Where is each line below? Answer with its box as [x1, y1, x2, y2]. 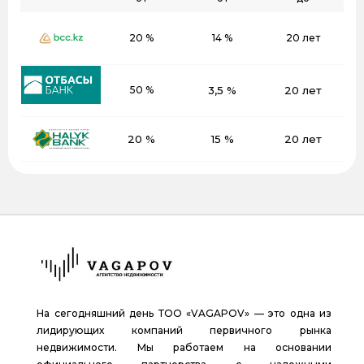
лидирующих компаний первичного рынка [37, 324, 331, 337]
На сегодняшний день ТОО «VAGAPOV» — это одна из [37, 307, 331, 320]
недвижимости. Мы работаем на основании [37, 341, 331, 354]
